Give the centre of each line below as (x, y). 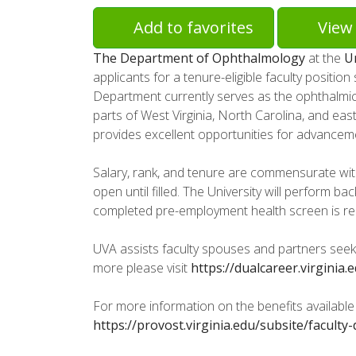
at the (325, 58)
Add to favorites (193, 28)
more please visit (142, 268)
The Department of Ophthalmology (199, 58)
